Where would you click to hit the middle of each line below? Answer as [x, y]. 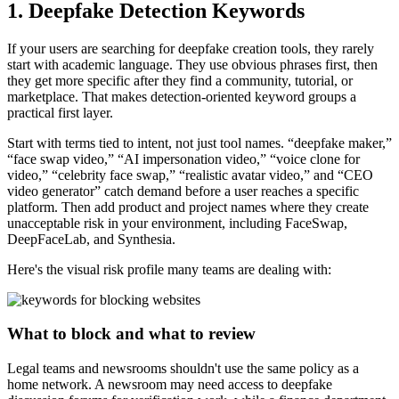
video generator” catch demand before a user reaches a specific [183, 191]
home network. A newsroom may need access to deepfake [170, 385]
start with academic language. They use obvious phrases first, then [192, 64]
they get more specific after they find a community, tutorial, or [180, 80]
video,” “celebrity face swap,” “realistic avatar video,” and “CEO [190, 175]
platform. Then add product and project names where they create [188, 207]
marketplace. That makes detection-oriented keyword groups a [182, 96]
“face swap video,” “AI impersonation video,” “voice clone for [183, 159]
